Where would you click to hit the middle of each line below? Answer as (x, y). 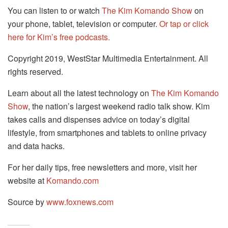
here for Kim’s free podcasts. (59, 37)
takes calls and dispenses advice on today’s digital (99, 120)
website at (27, 181)
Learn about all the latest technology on (79, 93)
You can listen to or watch (55, 11)
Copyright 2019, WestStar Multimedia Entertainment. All (108, 59)
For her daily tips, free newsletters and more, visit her (102, 167)
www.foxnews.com (80, 202)
